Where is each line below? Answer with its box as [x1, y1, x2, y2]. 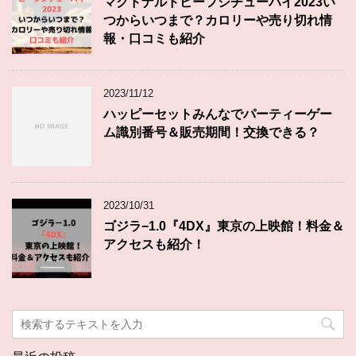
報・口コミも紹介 [103, 31, 205, 45]
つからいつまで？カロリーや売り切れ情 [103, 13, 332, 27]
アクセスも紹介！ [103, 237, 205, 251]
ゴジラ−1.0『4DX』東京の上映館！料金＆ [103, 219, 344, 233]
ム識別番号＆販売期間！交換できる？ [103, 125, 319, 139]
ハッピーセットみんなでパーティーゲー [103, 106, 332, 121]
